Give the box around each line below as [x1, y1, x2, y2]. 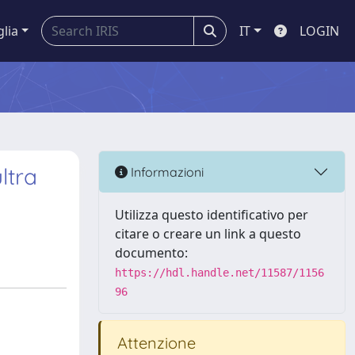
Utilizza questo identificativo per [115, 206, 308, 223]
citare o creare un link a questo [115, 225, 301, 242]
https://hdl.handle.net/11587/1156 [115, 266, 324, 279]
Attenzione [113, 333, 196, 353]
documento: [115, 244, 188, 261]
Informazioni [128, 163, 204, 180]
